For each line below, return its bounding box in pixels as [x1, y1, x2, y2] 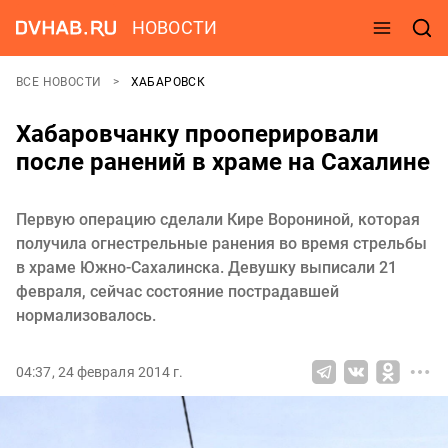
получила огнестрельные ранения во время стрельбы [16, 234, 427, 253]
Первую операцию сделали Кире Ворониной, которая [16, 210, 420, 229]
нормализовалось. [16, 306, 156, 325]
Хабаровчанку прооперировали [16, 120, 379, 148]
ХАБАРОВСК [130, 75, 206, 89]
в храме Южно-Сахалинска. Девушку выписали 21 [16, 258, 397, 277]
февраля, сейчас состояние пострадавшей [16, 282, 339, 301]
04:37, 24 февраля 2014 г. [16, 364, 184, 380]
